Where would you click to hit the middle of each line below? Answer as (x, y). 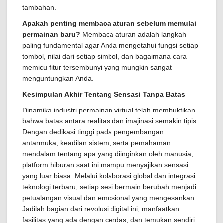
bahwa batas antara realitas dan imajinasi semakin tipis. (110, 121)
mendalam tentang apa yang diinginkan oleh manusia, (108, 154)
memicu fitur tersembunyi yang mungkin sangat (97, 67)
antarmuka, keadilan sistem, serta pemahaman (97, 143)
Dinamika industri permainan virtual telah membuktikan (109, 110)
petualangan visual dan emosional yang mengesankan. (109, 198)
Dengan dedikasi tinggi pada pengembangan (93, 132)
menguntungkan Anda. (58, 78)
